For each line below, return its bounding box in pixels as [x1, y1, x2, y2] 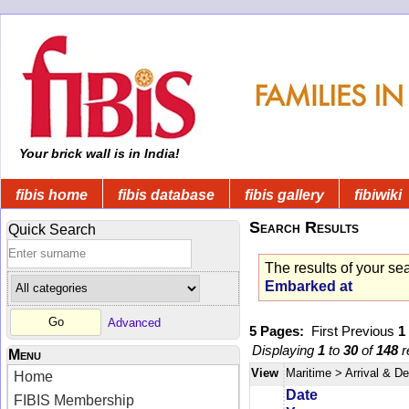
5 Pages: [249, 322, 311, 339]
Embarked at [265, 278, 352, 294]
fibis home [16, 186, 88, 203]
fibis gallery [245, 186, 324, 203]
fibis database [118, 186, 215, 203]
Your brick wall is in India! [16, 146, 180, 161]
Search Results [249, 217, 359, 236]
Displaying [252, 341, 318, 358]
